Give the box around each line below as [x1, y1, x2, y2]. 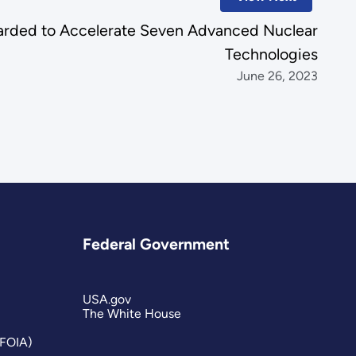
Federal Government [83, 234, 230, 253]
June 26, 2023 [237, 68, 319, 84]
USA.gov [83, 292, 132, 308]
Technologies [225, 44, 319, 64]
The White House [83, 306, 182, 322]
